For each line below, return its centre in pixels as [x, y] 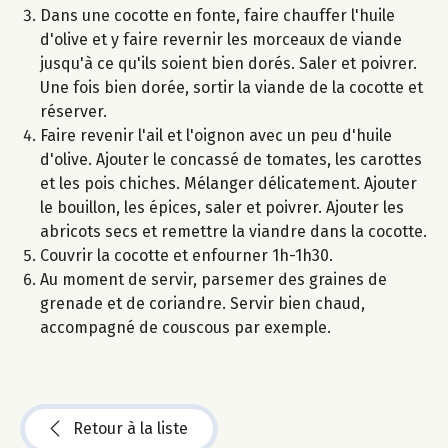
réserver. [73, 111]
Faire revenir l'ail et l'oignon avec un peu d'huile [216, 135]
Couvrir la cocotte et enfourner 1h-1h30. [186, 255]
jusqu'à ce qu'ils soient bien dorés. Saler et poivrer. [228, 63]
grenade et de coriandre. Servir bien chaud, [202, 303]
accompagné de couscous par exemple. [185, 327]
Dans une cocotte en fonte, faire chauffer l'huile [217, 15]
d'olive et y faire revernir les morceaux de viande [221, 39]
